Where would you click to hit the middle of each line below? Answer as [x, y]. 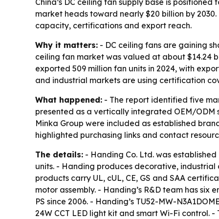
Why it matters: [66, 45]
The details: [59, 155]
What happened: [69, 100]
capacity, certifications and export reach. [113, 26]
